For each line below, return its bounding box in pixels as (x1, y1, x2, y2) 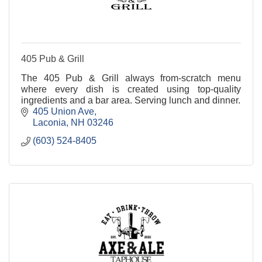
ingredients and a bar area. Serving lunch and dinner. (21, 95, 240, 105)
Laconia (33, 117, 66, 127)
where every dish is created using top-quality (21, 84, 241, 94)
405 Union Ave (33, 106, 94, 116)
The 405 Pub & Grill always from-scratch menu (21, 73, 241, 83)
